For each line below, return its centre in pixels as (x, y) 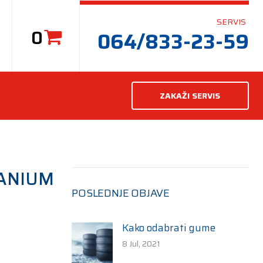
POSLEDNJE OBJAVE (121, 193)
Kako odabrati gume (169, 228)
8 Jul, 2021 (141, 244)
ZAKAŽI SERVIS (190, 96)
